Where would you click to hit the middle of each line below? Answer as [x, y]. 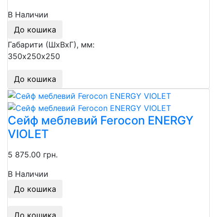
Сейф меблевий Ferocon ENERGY [101, 121]
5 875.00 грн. [33, 155]
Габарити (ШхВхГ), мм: [51, 45]
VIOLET [28, 134]
